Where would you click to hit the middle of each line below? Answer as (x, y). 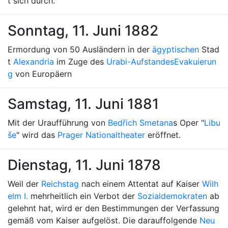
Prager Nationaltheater (101, 135)
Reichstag (60, 184)
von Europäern (42, 74)
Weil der (24, 184)
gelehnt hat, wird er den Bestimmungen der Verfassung (113, 208)
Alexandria (34, 62)
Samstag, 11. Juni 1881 (83, 104)
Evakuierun (195, 62)
